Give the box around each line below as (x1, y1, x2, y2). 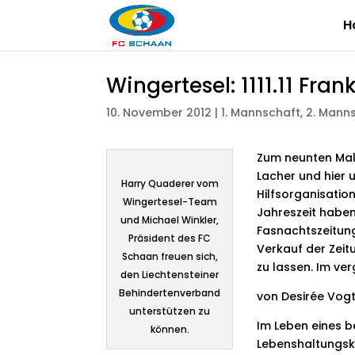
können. (150, 323, 189, 337)
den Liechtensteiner (120, 268, 219, 282)
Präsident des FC (128, 231, 212, 246)
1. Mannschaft (221, 104, 301, 120)
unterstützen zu (129, 304, 211, 319)
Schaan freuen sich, (121, 250, 218, 264)
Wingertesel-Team (122, 195, 217, 209)
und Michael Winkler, (120, 213, 219, 227)
